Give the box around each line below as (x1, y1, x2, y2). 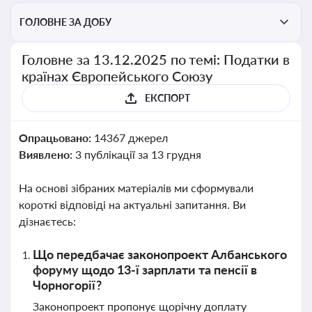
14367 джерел (93, 131, 168, 144)
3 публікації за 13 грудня (75, 148, 201, 161)
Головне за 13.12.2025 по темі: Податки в (22, 51, 290, 68)
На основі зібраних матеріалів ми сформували (19, 181, 253, 194)
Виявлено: (19, 148, 75, 161)
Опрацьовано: (19, 131, 94, 144)
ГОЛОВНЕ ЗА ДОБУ (19, 16, 111, 28)
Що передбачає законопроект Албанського (33, 247, 287, 262)
